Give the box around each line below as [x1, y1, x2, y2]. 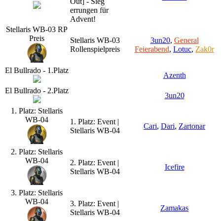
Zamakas [160, 203, 188, 212]
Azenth [163, 71, 186, 79]
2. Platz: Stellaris [11, 147, 63, 156]
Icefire [164, 162, 184, 171]
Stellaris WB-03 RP [6, 25, 68, 34]
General [174, 36, 199, 44]
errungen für [70, 5, 109, 14]
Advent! [70, 14, 96, 23]
